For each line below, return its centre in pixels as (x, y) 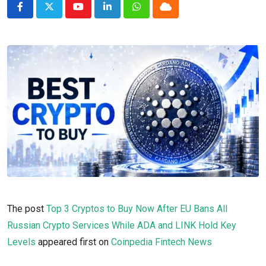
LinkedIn (124, 14)
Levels (21, 242)
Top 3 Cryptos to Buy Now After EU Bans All (137, 208)
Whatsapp (156, 14)
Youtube (94, 14)
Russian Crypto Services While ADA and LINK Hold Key (122, 225)
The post (27, 208)
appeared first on (73, 242)
